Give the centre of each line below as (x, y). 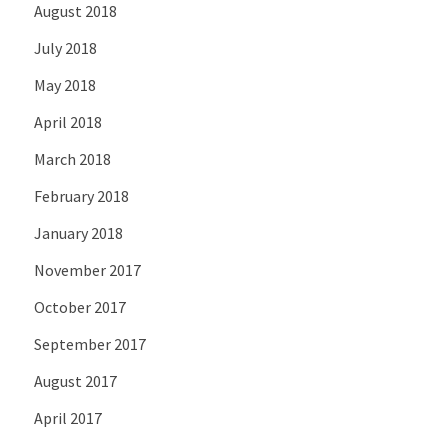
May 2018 (64, 84)
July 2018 (65, 47)
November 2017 (87, 269)
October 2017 (79, 306)
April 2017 (67, 417)
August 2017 (75, 380)
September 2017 (89, 343)
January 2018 (78, 232)
